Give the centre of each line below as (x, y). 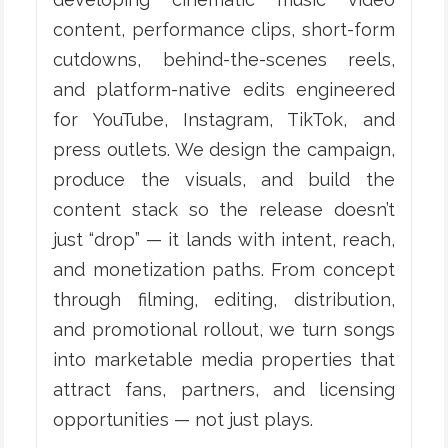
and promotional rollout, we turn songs (224, 330)
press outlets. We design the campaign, (224, 150)
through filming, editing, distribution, (224, 300)
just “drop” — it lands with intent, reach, (224, 240)
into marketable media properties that (224, 360)
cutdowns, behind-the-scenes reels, (224, 60)
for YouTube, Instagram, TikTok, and (224, 120)
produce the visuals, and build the (224, 180)
